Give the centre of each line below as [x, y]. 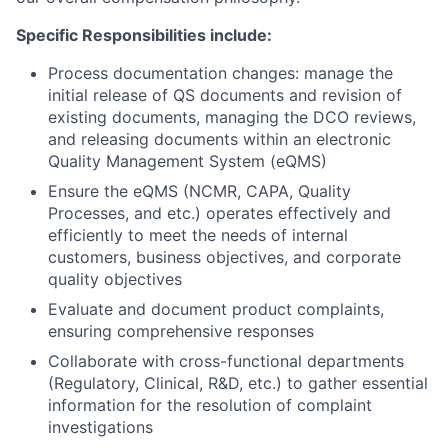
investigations [100, 427]
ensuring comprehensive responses [181, 331]
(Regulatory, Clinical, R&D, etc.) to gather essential [238, 383]
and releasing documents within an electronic [219, 139]
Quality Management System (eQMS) [187, 161]
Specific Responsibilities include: [144, 35]
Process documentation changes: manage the [220, 73]
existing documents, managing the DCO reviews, [232, 117]
